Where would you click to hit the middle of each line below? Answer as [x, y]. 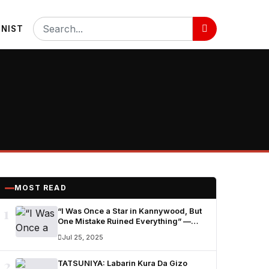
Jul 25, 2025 [83, 237]
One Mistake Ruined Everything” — [124, 221]
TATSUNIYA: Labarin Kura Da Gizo [122, 263]
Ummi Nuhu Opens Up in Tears [116, 231]
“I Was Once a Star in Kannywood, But [130, 211]
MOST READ [41, 188]
